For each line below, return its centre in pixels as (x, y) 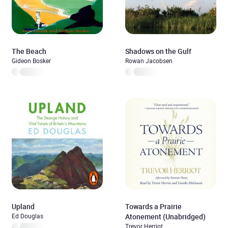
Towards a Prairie (153, 206)
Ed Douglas (27, 216)
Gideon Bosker (31, 61)
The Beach (29, 51)
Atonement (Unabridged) (165, 217)
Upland (23, 206)
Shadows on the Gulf (158, 51)
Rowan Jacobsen (149, 61)
